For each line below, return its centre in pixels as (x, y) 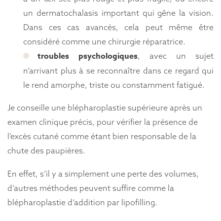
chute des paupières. (46, 151)
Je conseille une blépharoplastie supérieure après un (105, 108)
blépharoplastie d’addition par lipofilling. (82, 202)
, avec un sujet (176, 56)
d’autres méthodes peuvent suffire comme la (91, 188)
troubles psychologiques (88, 56)
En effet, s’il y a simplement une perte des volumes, (103, 173)
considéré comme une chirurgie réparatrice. (105, 42)
